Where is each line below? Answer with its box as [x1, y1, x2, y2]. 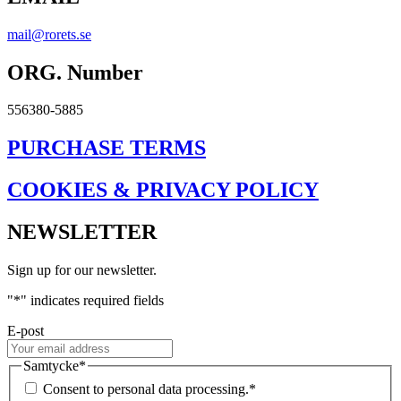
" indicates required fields [21, 293, 164, 309]
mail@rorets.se [7, 26, 91, 42]
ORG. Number [7, 60, 143, 84]
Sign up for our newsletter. [7, 262, 157, 278]
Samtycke [23, 358, 79, 374]
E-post [7, 323, 44, 339]
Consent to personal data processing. [43, 380, 249, 397]
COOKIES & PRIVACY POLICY [7, 178, 319, 202]
